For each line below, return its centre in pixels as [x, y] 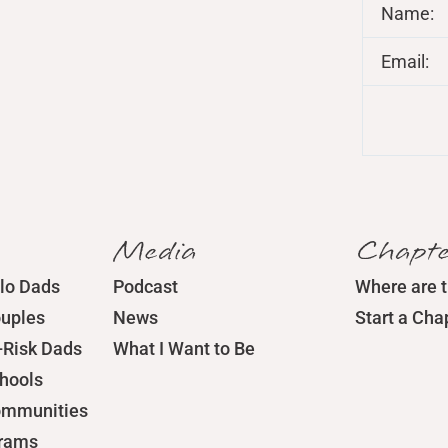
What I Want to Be [184, 348]
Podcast [146, 286]
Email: [405, 61]
